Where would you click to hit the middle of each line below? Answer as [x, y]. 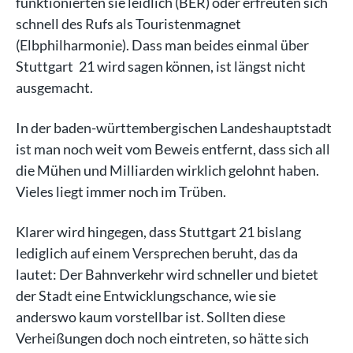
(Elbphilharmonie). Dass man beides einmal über [162, 45]
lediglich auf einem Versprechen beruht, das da [157, 253]
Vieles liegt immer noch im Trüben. [121, 191]
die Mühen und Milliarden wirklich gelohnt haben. [167, 170]
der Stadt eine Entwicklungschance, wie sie [146, 295]
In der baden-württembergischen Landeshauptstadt [174, 128]
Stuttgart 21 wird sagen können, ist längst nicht [161, 66]
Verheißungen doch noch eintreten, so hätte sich [162, 338]
